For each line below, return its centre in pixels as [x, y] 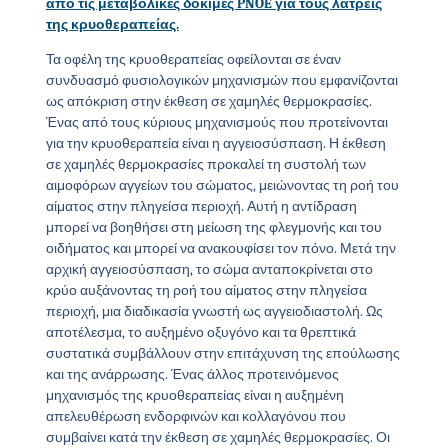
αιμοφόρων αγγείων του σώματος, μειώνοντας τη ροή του [222, 186]
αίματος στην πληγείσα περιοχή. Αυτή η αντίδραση [201, 207]
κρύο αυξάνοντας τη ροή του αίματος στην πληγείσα [206, 291]
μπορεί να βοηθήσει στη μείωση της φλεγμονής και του [213, 228]
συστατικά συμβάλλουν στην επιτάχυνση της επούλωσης [222, 354]
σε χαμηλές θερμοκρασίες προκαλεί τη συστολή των [205, 165]
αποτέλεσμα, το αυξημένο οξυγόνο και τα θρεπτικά [200, 333]
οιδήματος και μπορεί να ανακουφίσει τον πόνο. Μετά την [220, 249]
